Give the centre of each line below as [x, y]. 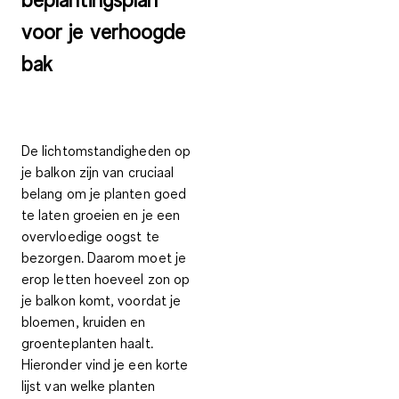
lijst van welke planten [88, 386]
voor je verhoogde [104, 32]
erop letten [58, 279]
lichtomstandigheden [106, 151]
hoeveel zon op [142, 279]
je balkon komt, [68, 301]
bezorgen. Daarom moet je [104, 258]
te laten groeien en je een [101, 215]
